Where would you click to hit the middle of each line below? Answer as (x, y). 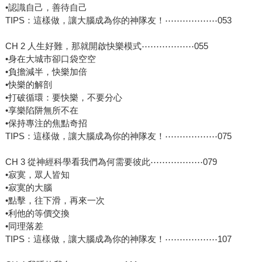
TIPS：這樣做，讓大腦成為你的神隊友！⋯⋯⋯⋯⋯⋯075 (118, 136)
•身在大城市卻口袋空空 (50, 59)
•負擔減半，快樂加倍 (46, 72)
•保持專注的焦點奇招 (46, 123)
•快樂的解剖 (28, 85)
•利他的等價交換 (37, 213)
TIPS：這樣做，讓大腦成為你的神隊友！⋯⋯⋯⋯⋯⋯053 (118, 20)
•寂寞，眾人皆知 (37, 175)
